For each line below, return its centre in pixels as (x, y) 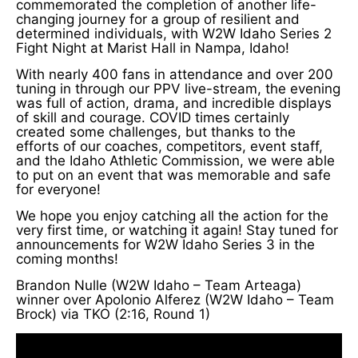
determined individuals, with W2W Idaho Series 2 (174, 33)
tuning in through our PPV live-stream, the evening (178, 88)
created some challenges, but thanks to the (156, 131)
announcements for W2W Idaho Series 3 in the (165, 244)
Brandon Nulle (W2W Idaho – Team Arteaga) (159, 285)
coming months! (67, 259)
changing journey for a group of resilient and (158, 19)
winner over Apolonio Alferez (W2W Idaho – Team (175, 299)
